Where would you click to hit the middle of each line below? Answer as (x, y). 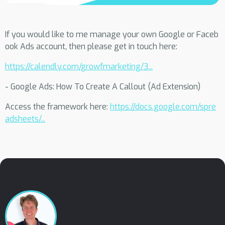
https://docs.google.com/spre (163, 106)
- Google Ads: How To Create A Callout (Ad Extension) (103, 86)
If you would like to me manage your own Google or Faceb (112, 34)
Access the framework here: (58, 106)
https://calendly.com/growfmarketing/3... (79, 66)
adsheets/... (25, 119)
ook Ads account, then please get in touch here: (91, 46)
